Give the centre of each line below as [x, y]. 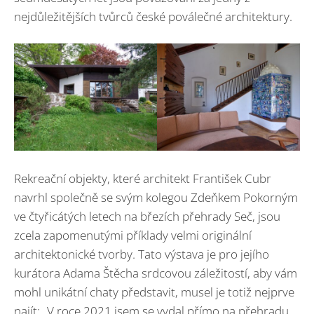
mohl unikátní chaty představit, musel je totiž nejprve [154, 292]
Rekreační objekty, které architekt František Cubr [143, 178]
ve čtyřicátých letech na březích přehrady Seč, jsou [147, 216]
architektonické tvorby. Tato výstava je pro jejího [142, 254]
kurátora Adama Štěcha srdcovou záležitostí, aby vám [156, 273]
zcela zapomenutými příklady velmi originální [133, 235]
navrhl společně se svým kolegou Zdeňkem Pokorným [156, 197]
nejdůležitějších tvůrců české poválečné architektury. [153, 16]
